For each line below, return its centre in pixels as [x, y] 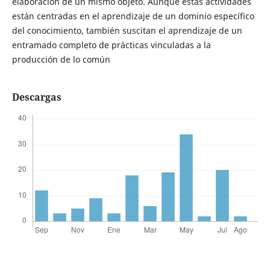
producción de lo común [61, 60]
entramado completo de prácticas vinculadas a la [111, 45]
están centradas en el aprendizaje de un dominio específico [133, 16]
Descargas [36, 97]
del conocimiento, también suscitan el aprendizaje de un [127, 31]
